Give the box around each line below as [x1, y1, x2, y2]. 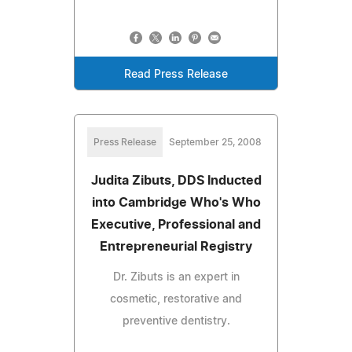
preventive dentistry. [122, 315, 230, 327]
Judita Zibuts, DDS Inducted [90, 174, 262, 187]
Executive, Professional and [91, 218, 261, 231]
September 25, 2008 [169, 137, 262, 147]
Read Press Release [124, 68, 228, 80]
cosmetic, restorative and [110, 293, 242, 305]
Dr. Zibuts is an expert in [112, 271, 240, 283]
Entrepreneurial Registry [100, 240, 252, 253]
